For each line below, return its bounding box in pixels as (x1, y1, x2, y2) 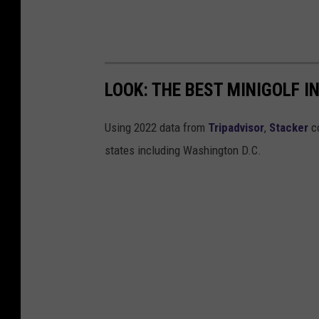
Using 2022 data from (105, 120, 208, 135)
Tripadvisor (208, 120, 264, 135)
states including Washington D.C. (105, 143, 261, 158)
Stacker (269, 120, 308, 135)
